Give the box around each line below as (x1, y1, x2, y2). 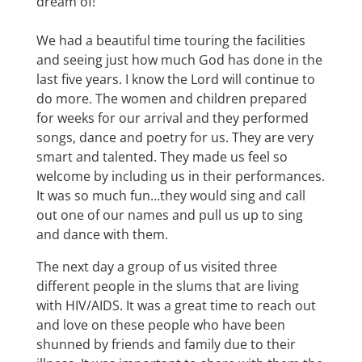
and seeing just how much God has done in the (36, 51, 322, 69)
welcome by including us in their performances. (36, 167, 325, 186)
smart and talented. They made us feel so (36, 148, 288, 166)
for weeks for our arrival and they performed (36, 109, 309, 128)
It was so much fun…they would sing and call (36, 187, 305, 205)
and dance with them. (36, 225, 168, 244)
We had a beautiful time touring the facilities (36, 32, 305, 50)
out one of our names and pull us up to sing (36, 206, 303, 225)
